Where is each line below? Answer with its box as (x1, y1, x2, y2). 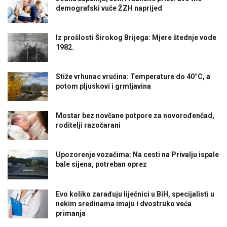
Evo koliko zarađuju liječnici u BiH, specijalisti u (56, 190, 214, 198)
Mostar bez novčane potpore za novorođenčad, (56, 111, 214, 120)
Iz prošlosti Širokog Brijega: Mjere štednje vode (56, 33, 216, 42)
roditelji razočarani (56, 121, 121, 130)
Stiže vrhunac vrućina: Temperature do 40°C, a (56, 72, 210, 81)
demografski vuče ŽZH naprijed (56, 4, 162, 12)
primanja (56, 209, 86, 217)
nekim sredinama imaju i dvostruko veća (56, 199, 192, 208)
